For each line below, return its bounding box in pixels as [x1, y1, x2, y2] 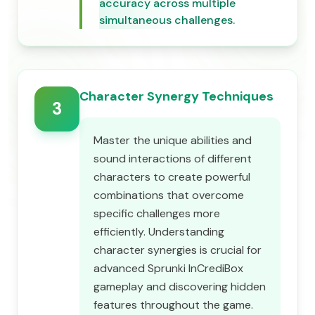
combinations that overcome [94, 188, 244, 202]
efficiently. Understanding [94, 224, 224, 239]
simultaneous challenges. [99, 13, 235, 27]
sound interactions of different [94, 151, 252, 166]
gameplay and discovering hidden [94, 279, 266, 294]
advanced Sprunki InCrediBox [94, 261, 243, 276]
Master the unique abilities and [94, 133, 252, 148]
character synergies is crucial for [94, 243, 262, 257]
